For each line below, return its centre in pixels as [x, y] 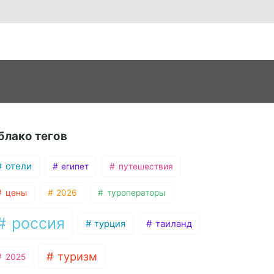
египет [74, 167]
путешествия [144, 167]
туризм [76, 257]
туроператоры [135, 193]
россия [36, 224]
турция [109, 224]
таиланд [172, 224]
